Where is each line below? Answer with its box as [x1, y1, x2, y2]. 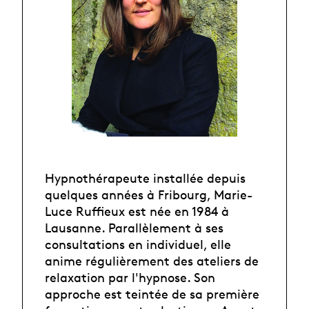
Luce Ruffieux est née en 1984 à [45, 203, 229, 219]
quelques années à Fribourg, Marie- [45, 186, 252, 202]
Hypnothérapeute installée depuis [45, 170, 246, 186]
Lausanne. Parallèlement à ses [45, 219, 223, 235]
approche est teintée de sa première [45, 286, 259, 301]
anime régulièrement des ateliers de [45, 252, 259, 268]
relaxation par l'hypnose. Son [45, 269, 215, 285]
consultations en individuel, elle [45, 236, 231, 252]
